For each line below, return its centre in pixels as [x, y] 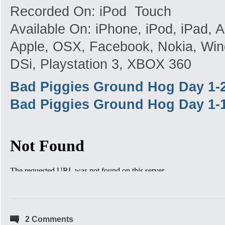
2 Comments [49, 219]
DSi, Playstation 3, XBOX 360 [101, 64]
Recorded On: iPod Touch [91, 12]
